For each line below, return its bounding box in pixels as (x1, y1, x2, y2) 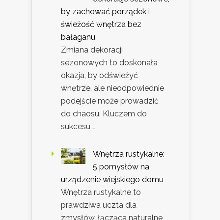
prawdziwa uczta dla (61, 200, 137, 210)
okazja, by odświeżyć (61, 70, 138, 80)
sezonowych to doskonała (61, 57, 158, 67)
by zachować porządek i (61, 6, 150, 16)
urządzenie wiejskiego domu (61, 174, 164, 184)
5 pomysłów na (93, 162, 149, 171)
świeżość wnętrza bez (61, 19, 141, 29)
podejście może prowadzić (61, 96, 159, 106)
